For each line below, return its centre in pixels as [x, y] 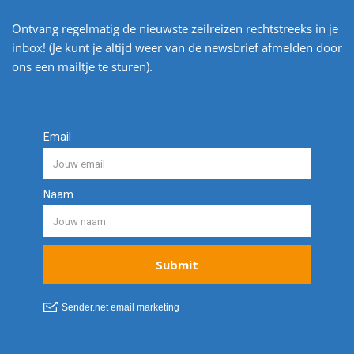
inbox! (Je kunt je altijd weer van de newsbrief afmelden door [177, 47]
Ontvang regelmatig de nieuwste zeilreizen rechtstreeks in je [175, 28]
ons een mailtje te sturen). [82, 66]
